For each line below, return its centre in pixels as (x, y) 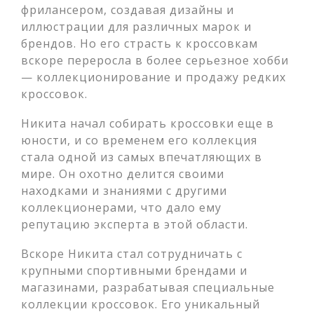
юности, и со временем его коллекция (139, 140)
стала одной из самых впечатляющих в (142, 157)
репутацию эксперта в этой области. (135, 224)
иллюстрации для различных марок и (136, 27)
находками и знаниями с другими (124, 191)
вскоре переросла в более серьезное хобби (155, 60)
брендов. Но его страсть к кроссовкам (139, 43)
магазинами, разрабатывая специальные (148, 287)
